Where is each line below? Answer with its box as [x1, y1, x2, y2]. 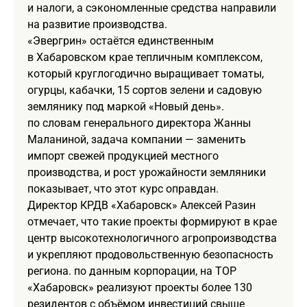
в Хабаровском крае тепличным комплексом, [27, 50, 262, 64]
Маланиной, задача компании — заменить [27, 132, 246, 146]
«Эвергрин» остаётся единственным [27, 34, 214, 47]
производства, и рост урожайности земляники [27, 165, 266, 179]
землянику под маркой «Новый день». [27, 99, 224, 113]
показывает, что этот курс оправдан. [27, 182, 219, 195]
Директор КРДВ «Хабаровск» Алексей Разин [27, 198, 256, 212]
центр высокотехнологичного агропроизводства [27, 231, 277, 245]
